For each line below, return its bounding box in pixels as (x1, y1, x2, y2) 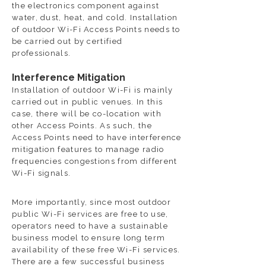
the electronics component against (12, 1, 159, 10)
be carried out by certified (12, 37, 123, 46)
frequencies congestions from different (12, 157, 178, 166)
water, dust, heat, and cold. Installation (12, 13, 178, 22)
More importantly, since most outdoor (12, 198, 171, 207)
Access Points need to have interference (12, 133, 182, 142)
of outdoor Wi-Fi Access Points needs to (12, 25, 180, 34)
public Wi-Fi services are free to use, (12, 210, 169, 218)
